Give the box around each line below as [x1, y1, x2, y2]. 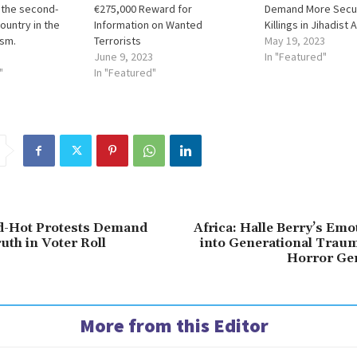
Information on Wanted [94, 18, 203, 33]
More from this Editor [79, 313, 269, 339]
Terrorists [94, 33, 142, 49]
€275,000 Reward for [94, 2, 193, 17]
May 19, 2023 [264, 33, 325, 49]
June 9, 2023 [94, 49, 154, 65]
